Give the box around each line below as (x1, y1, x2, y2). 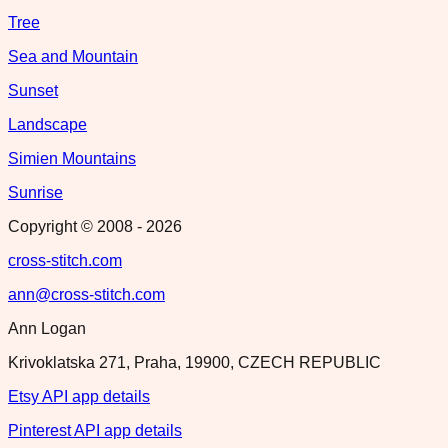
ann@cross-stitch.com (8, 285, 165, 303)
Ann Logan (8, 319, 86, 337)
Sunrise (8, 183, 63, 201)
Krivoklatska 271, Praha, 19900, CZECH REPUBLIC (8, 353, 381, 371)
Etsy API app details (8, 387, 150, 405)
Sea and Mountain (8, 47, 138, 65)
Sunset (8, 81, 58, 99)
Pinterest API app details (8, 421, 182, 439)
